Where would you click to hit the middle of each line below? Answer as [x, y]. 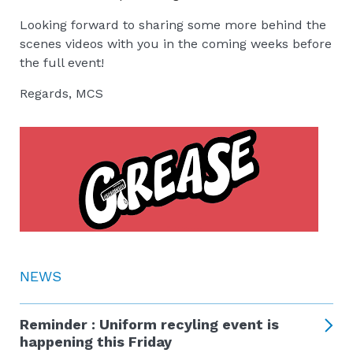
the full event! [62, 62]
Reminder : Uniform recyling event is [149, 324]
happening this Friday [96, 341]
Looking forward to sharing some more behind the [173, 24]
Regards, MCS [61, 93]
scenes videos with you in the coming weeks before [176, 43]
